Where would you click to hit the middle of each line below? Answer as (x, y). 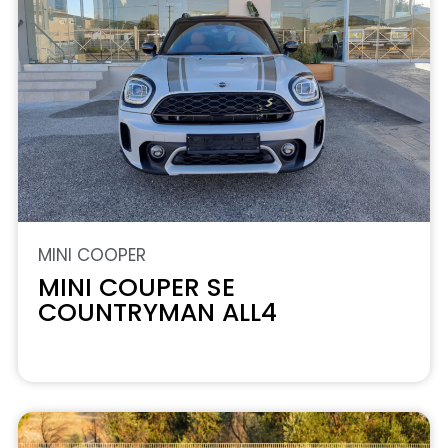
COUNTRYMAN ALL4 (157, 312)
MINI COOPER (92, 255)
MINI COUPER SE (136, 287)
